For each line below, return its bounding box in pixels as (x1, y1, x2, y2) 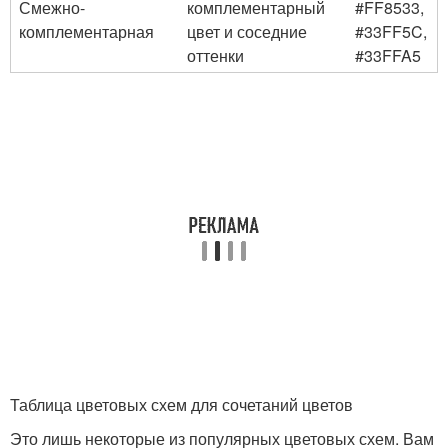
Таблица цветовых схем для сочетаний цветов (10, 392, 353, 416)
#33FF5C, (355, 19, 427, 43)
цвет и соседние (187, 19, 307, 43)
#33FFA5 (355, 43, 421, 67)
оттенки (187, 43, 244, 67)
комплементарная (19, 19, 154, 43)
